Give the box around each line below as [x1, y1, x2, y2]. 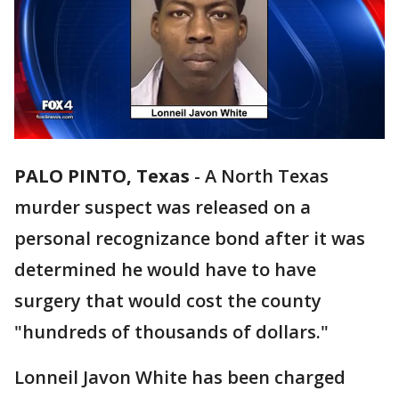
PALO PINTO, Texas [14, 164, 190, 189]
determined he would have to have [14, 257, 316, 282]
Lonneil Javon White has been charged [14, 365, 346, 390]
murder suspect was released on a [14, 195, 311, 220]
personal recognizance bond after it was [14, 226, 365, 251]
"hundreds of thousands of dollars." [14, 320, 329, 345]
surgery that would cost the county [14, 289, 322, 313]
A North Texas [205, 164, 329, 189]
